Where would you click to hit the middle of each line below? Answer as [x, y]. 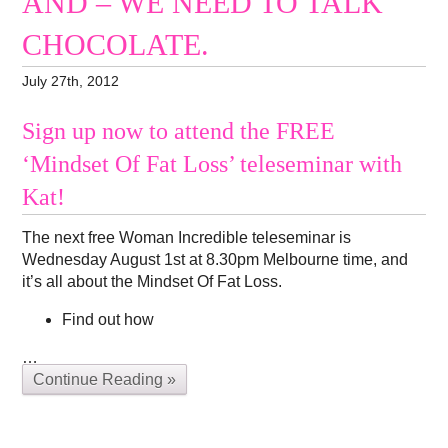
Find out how [108, 319]
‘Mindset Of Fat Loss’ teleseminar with [212, 163]
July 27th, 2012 [71, 80]
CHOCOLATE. [116, 45]
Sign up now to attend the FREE [179, 130]
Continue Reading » [105, 379]
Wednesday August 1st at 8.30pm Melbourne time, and [215, 259]
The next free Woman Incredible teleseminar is [187, 237]
